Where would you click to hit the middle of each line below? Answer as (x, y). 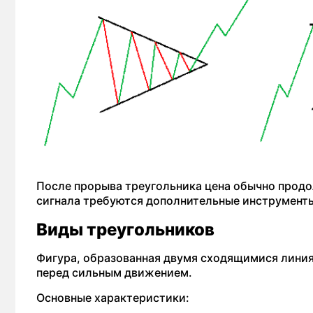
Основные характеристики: (113, 298)
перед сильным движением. (114, 272)
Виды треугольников (125, 230)
